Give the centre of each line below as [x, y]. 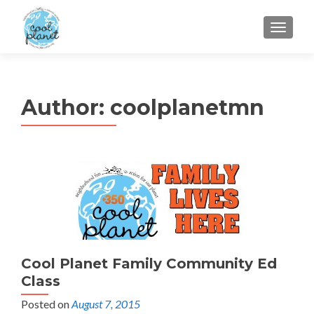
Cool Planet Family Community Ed [149, 264]
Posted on [46, 304]
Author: [66, 108]
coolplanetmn [187, 108]
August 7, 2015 [106, 304]
